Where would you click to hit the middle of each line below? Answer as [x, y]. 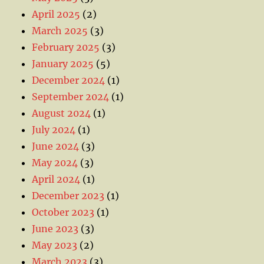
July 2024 [54, 129]
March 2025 [60, 30]
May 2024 [55, 162]
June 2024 [56, 146]
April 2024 [56, 179]
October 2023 [63, 212]
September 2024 [71, 96]
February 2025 [66, 47]
